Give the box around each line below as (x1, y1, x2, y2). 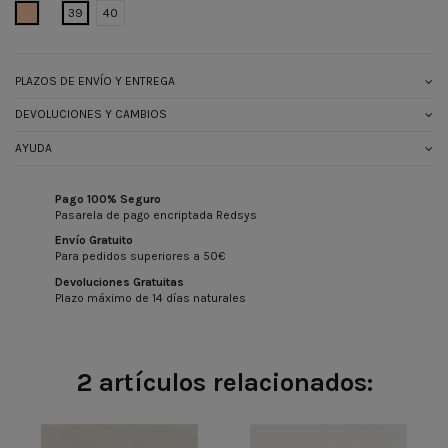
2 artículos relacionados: (75, 367, 373, 398)
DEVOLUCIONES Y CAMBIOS (15, 107, 167, 122)
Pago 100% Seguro (55, 191, 161, 206)
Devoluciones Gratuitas (55, 274, 184, 289)
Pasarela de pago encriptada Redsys (55, 207, 257, 222)
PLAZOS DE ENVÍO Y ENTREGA (15, 73, 175, 88)
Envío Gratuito (55, 233, 133, 248)
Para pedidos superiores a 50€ (55, 249, 225, 264)
